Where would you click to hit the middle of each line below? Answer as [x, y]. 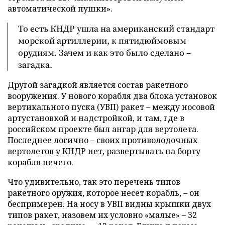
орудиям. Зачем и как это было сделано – [104, 52]
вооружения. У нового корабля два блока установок [112, 96]
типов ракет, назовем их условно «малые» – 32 [102, 215]
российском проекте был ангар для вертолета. [103, 129]
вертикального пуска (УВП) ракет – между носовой [111, 107]
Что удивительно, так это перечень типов [94, 182]
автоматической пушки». [60, 8]
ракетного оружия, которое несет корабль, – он [103, 193]
